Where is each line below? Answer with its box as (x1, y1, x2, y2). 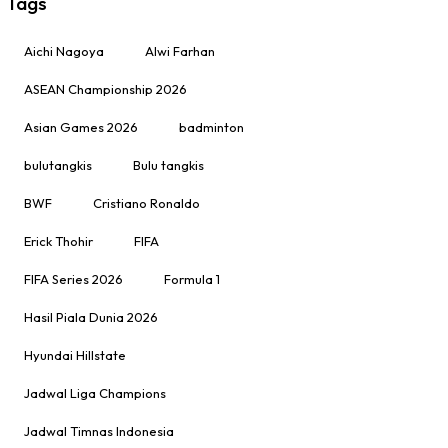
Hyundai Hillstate (24, 346, 127, 363)
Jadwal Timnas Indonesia (24, 422, 175, 439)
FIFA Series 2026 (24, 270, 124, 287)
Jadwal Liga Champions (24, 384, 167, 401)
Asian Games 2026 (24, 118, 139, 135)
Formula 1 (164, 270, 221, 287)
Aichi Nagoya (24, 42, 105, 59)
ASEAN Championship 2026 (24, 80, 188, 97)
